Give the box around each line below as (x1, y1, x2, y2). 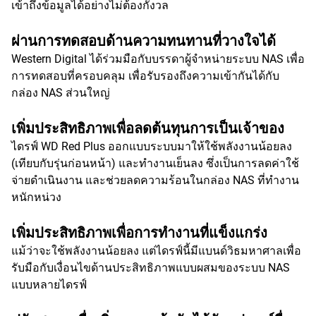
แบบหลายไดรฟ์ (11, 278, 87, 291)
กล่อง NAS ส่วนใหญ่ (11, 86, 110, 99)
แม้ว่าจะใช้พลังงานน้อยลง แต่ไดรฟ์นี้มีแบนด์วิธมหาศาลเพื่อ (11, 244, 301, 257)
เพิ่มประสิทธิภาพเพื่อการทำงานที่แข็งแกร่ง (11, 224, 267, 241)
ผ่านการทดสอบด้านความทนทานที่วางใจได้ (11, 32, 276, 49)
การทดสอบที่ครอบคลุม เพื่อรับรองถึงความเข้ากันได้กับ (11, 69, 279, 83)
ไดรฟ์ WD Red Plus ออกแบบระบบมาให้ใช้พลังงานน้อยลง (11, 140, 292, 153)
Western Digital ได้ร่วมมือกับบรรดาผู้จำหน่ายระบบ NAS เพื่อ (11, 52, 305, 66)
